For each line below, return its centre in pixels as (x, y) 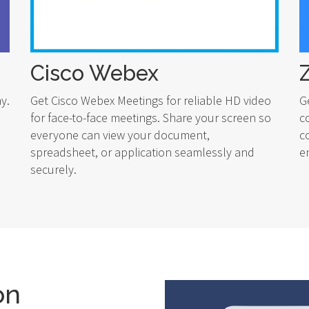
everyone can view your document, (120, 135)
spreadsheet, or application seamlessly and (142, 152)
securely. (53, 170)
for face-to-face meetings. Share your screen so (151, 118)
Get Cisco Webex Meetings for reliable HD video (151, 101)
